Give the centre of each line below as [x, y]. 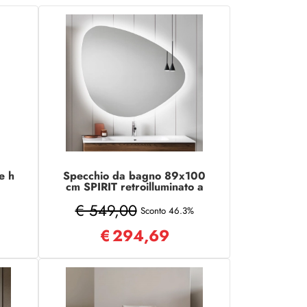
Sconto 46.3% [167, 210]
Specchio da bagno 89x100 [134, 175]
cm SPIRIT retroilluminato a [134, 186]
